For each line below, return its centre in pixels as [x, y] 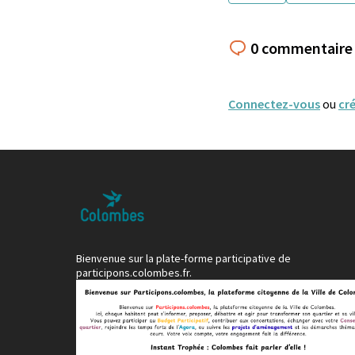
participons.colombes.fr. [134, 273]
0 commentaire [302, 48]
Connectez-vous [274, 103]
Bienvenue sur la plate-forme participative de [183, 259]
